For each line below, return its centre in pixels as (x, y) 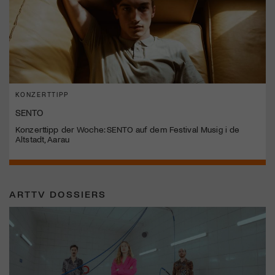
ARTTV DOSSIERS (58, 193)
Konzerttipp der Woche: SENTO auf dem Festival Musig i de (128, 129)
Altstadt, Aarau (42, 139)
